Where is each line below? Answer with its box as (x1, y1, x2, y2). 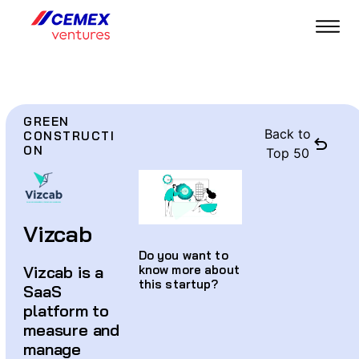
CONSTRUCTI (23, 128, 115, 144)
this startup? (138, 276, 219, 292)
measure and (23, 320, 119, 341)
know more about (138, 262, 240, 278)
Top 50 (266, 145, 310, 162)
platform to (23, 301, 109, 321)
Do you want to (138, 248, 228, 264)
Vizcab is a (23, 262, 103, 283)
